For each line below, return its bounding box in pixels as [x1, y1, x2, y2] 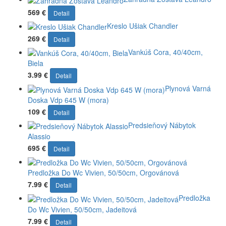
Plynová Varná [165, 83, 211, 94]
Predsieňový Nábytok [128, 120, 196, 130]
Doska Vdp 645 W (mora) [28, 94, 109, 105]
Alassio [28, 131, 50, 142]
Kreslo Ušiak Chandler [107, 20, 178, 31]
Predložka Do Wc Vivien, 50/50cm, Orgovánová [28, 167, 179, 178]
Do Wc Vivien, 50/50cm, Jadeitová [28, 204, 137, 214]
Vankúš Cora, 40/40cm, [128, 47, 203, 58]
